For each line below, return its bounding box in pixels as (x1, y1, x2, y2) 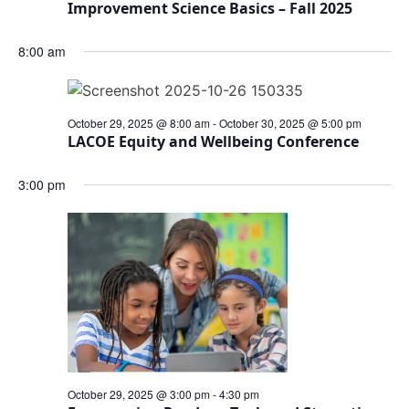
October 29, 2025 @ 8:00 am (67, 115, 210, 131)
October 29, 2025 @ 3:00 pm (67, 386, 210, 402)
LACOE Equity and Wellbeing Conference (67, 131, 359, 152)
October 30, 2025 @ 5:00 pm (218, 115, 362, 131)
